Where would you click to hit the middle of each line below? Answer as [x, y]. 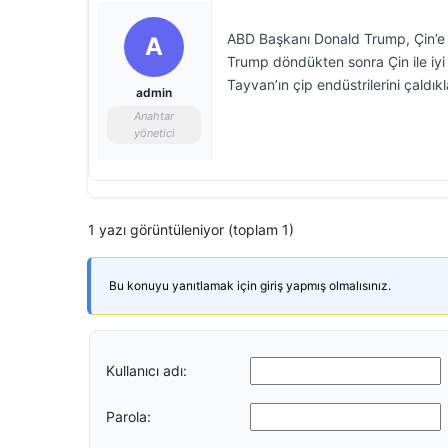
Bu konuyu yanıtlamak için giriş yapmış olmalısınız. [250, 285]
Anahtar [154, 116]
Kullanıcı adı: [146, 370]
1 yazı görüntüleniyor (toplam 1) [191, 229]
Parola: [128, 416]
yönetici [154, 133]
